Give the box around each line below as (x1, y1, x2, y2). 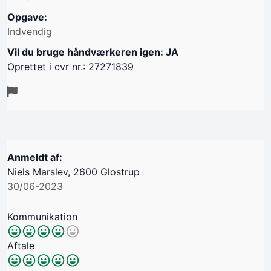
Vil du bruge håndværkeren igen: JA (7, 46, 178, 59)
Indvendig (7, 25, 52, 38)
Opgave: (7, 11, 47, 24)
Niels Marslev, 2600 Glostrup (7, 166, 140, 178)
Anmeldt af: (7, 151, 62, 164)
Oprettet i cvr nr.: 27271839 (7, 60, 134, 73)
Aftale (7, 240, 34, 252)
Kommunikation (7, 211, 77, 223)
